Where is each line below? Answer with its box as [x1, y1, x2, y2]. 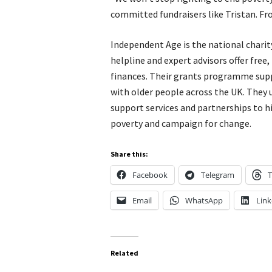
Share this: [110, 149, 148, 158]
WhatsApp [185, 195, 223, 206]
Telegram [201, 169, 234, 180]
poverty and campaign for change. [110, 117, 251, 129]
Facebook [132, 169, 168, 180]
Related [110, 248, 138, 257]
